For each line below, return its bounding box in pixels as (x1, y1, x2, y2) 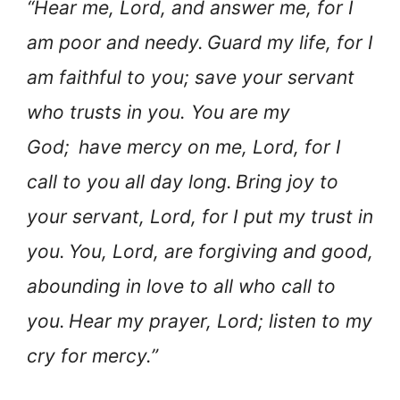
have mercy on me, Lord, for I (79, 135, 341, 158)
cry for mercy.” (27, 344, 158, 367)
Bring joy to (236, 170, 338, 193)
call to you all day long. (27, 170, 232, 193)
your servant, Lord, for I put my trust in (27, 204, 373, 228)
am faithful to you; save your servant (27, 65, 354, 88)
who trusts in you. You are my (27, 100, 290, 123)
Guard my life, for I (207, 30, 373, 54)
